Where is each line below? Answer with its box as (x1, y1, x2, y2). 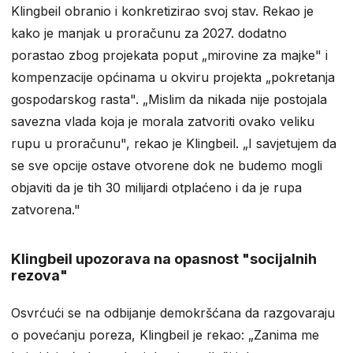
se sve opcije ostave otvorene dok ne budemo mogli (11, 157, 322, 173)
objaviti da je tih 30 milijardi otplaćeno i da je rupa (11, 179, 302, 195)
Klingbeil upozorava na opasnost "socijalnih (11, 250, 317, 267)
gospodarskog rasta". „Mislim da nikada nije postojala (11, 91, 327, 107)
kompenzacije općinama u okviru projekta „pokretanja (11, 69, 335, 85)
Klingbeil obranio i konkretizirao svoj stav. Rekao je (11, 2, 314, 19)
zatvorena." (11, 201, 80, 217)
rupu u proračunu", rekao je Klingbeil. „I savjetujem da (11, 135, 336, 151)
